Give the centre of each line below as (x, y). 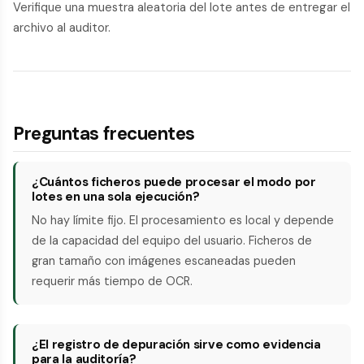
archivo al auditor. (62, 27)
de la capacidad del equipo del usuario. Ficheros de (172, 240)
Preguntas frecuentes (104, 133)
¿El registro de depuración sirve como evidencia (176, 344)
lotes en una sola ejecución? (116, 196)
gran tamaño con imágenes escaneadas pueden (164, 260)
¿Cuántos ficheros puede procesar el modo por (174, 182)
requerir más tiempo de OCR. (112, 281)
